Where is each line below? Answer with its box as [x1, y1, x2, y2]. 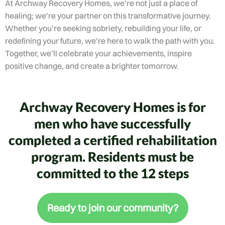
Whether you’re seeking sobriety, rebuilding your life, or [5, 23, 201, 33]
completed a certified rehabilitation [8, 135, 217, 148]
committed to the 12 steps [36, 168, 189, 181]
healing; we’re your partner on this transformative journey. [5, 11, 211, 21]
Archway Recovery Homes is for [19, 101, 206, 115]
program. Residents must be [31, 151, 194, 164]
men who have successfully [34, 118, 191, 131]
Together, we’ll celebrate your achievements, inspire [5, 48, 192, 58]
